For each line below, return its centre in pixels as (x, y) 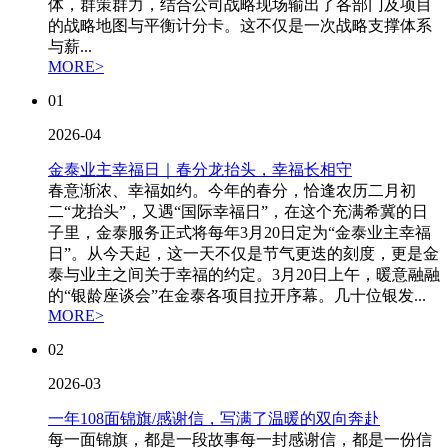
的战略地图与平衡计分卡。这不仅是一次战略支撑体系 (240, 25)
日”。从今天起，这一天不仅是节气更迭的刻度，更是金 (243, 253)
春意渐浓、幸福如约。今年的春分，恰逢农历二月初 (232, 190)
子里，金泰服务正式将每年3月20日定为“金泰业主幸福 (239, 232)
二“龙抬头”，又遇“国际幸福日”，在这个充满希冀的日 (238, 211)
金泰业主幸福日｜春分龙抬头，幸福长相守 (200, 169)
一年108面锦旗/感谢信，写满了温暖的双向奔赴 (214, 418)
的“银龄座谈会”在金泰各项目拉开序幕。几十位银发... (237, 295)
